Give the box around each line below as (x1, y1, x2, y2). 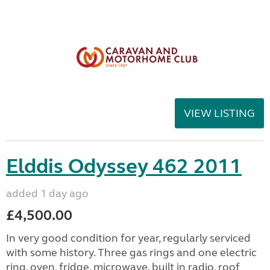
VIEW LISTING (184, 106, 255, 120)
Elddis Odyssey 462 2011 (6, 153, 242, 179)
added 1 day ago (6, 186, 89, 200)
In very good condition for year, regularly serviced (6, 231, 251, 245)
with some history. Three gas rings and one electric (6, 245, 257, 259)
